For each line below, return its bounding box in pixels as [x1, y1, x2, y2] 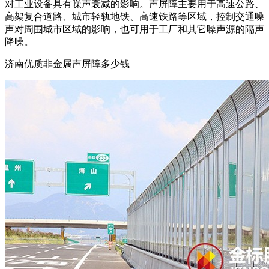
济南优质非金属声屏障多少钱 [5, 58, 130, 69]
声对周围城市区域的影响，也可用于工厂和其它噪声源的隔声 [5, 23, 264, 34]
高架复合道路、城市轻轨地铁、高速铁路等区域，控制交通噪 [5, 11, 264, 22]
